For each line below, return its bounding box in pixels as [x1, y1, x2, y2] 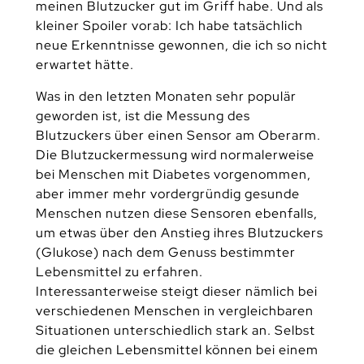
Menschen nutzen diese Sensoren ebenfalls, [35, 205, 318, 223]
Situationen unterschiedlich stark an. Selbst [35, 322, 315, 340]
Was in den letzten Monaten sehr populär [35, 88, 297, 106]
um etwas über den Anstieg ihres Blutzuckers [35, 224, 323, 242]
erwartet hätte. [35, 55, 134, 73]
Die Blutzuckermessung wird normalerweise [35, 146, 314, 164]
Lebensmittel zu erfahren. [35, 263, 203, 281]
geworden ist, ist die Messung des [35, 107, 250, 125]
